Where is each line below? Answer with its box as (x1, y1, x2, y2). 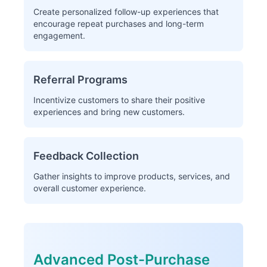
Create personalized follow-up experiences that (33, 7, 219, 17)
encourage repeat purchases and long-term (33, 18, 204, 29)
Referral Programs (33, 73, 128, 86)
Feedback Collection (33, 150, 139, 162)
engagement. (33, 30, 85, 41)
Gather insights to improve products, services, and (33, 171, 230, 181)
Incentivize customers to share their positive (33, 95, 205, 105)
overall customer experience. (33, 183, 146, 193)
